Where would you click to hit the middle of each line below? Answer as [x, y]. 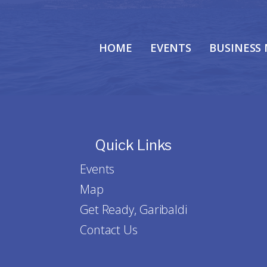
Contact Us [108, 230]
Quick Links [133, 145]
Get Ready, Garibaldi [133, 209]
